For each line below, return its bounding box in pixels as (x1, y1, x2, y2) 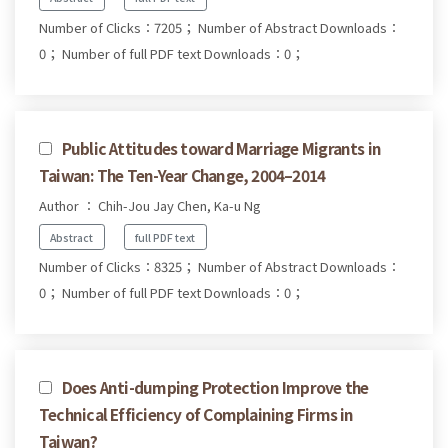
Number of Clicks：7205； (39, 17, 195, 37)
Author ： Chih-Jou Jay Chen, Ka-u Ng (39, 195, 261, 215)
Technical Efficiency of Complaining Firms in (39, 403, 354, 426)
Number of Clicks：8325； (39, 257, 195, 277)
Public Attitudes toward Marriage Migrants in (61, 136, 382, 159)
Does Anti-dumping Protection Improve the (61, 376, 369, 399)
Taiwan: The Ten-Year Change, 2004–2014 (39, 163, 326, 186)
